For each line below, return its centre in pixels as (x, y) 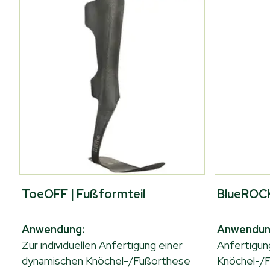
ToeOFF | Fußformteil (83, 194)
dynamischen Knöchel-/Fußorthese (106, 261)
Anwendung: (53, 229)
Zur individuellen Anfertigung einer (102, 245)
